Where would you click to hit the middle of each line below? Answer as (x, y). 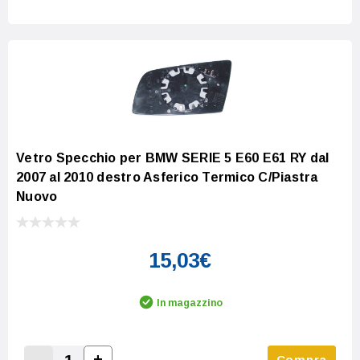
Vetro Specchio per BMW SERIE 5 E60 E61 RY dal (173, 158)
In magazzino (190, 303)
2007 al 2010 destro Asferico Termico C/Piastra (167, 177)
